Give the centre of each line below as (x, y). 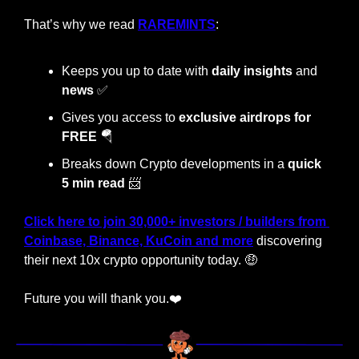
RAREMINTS (177, 24)
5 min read (93, 183)
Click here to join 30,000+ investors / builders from (175, 221)
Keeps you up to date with (137, 71)
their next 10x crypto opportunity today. (134, 260)
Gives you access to (120, 117)
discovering (288, 240)
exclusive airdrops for (245, 117)
